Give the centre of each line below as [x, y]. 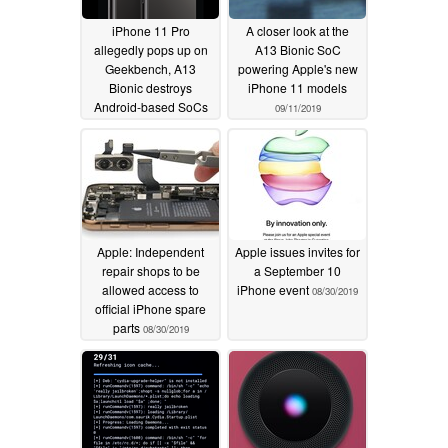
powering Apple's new [297, 69]
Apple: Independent [150, 252]
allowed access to [150, 290]
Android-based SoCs [150, 107]
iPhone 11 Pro [150, 31]
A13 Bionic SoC [297, 50]
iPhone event [274, 290]
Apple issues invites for [297, 252]
